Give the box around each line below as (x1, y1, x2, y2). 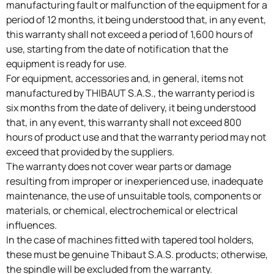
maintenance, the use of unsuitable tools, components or (6, 189, 262, 203)
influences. (6, 218, 57, 232)
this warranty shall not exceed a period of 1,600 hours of (6, 28, 253, 42)
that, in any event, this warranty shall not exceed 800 (6, 116, 242, 130)
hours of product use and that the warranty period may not (6, 130, 266, 144)
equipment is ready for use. (6, 57, 127, 71)
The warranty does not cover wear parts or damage (6, 160, 231, 174)
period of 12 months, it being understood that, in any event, (6, 13, 266, 27)
